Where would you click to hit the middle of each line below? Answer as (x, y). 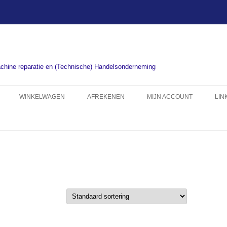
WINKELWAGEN (42, 97)
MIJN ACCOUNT (170, 97)
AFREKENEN (106, 97)
